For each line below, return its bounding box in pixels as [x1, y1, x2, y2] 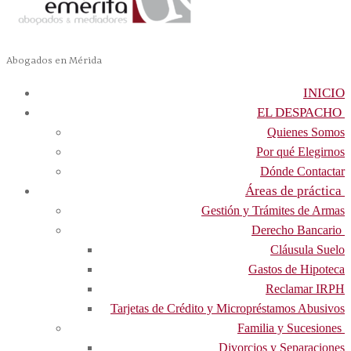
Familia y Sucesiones [237, 321, 342, 335]
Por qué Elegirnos [256, 145, 345, 159]
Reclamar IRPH [266, 282, 345, 296]
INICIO [303, 85, 345, 101]
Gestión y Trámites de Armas [201, 204, 345, 218]
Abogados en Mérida [6, 55, 102, 67]
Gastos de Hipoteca [248, 262, 345, 277]
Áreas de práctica [245, 183, 342, 199]
